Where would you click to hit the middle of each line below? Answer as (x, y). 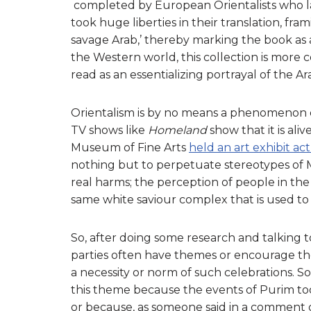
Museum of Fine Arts (130, 147)
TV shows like (109, 130)
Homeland (179, 130)
